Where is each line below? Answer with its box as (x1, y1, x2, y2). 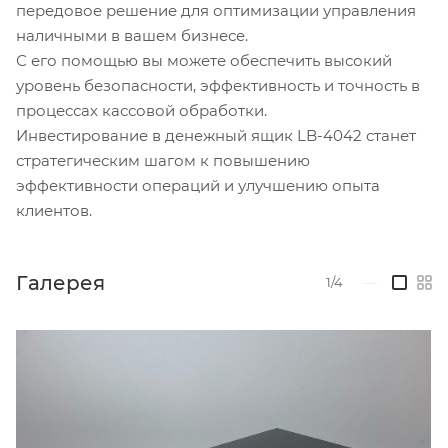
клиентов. (16, 200, 92, 220)
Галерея (16, 270, 105, 295)
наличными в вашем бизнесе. (16, 25, 248, 45)
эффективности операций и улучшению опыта (16, 175, 380, 195)
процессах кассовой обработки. (16, 100, 267, 120)
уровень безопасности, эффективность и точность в (16, 75, 420, 95)
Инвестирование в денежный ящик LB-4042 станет (16, 125, 416, 145)
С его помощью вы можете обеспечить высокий (16, 50, 392, 70)
